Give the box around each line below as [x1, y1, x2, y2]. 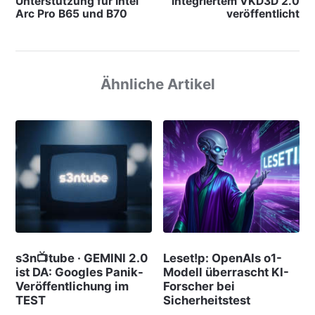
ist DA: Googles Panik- [15, 265, 143, 280]
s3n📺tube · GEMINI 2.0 [15, 251, 148, 266]
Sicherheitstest [163, 293, 251, 308]
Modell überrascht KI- [163, 265, 290, 280]
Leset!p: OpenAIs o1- [163, 251, 283, 266]
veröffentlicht [226, 6, 300, 20]
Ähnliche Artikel [100, 75, 215, 93]
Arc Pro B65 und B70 [15, 6, 127, 20]
